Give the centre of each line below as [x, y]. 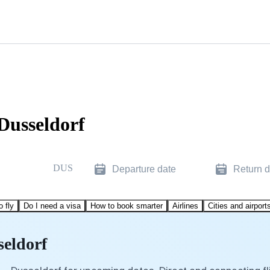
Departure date [144, 169]
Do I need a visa [52, 206]
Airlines [185, 206]
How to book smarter [127, 206]
